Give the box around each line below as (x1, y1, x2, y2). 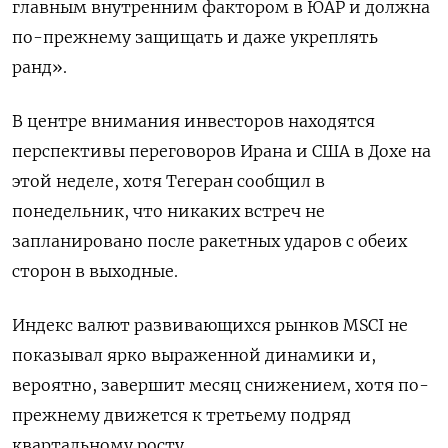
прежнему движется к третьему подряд (12, 404, 351, 425)
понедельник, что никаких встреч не (12, 200, 325, 221)
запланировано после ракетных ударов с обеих (12, 230, 407, 251)
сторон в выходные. (12, 260, 178, 281)
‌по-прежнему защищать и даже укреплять (12, 26, 378, 47)
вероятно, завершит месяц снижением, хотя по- (12, 374, 429, 395)
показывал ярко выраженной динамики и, (12, 344, 376, 365)
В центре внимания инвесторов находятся (12, 110, 375, 131)
